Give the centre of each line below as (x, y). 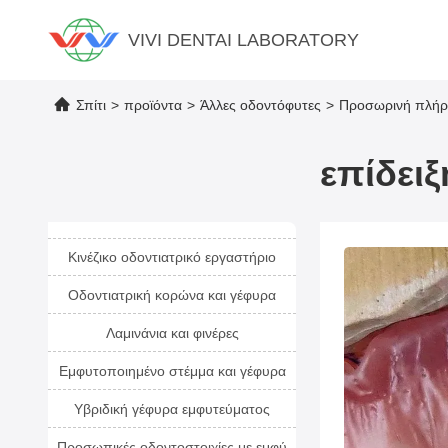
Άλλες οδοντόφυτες (260, 105)
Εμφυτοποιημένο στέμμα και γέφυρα (172, 371)
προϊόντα (153, 105)
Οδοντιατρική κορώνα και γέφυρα (172, 295)
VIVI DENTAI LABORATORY (243, 40)
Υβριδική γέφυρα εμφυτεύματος (172, 409)
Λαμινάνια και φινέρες (172, 333)
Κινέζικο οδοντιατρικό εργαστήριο (172, 257)
